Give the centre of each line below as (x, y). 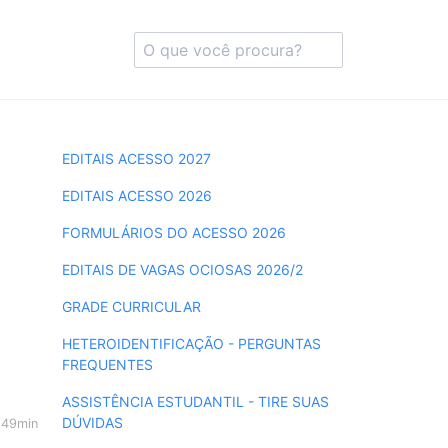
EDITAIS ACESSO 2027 (136, 158)
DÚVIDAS (92, 422)
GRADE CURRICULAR (131, 306)
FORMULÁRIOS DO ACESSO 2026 (173, 232)
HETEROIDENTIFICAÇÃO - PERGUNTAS (191, 343)
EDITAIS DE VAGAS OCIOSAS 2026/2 (182, 269)
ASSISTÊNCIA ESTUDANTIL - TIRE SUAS (195, 401)
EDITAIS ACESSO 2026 (136, 195)
